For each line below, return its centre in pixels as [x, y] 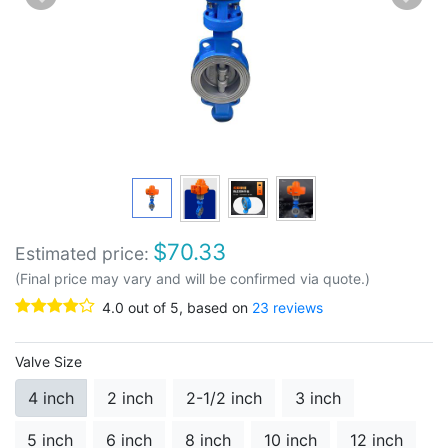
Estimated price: [82, 253]
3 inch [318, 397]
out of [147, 307]
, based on [215, 307]
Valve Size [48, 361]
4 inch [51, 397]
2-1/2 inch [224, 397]
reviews [296, 307]
